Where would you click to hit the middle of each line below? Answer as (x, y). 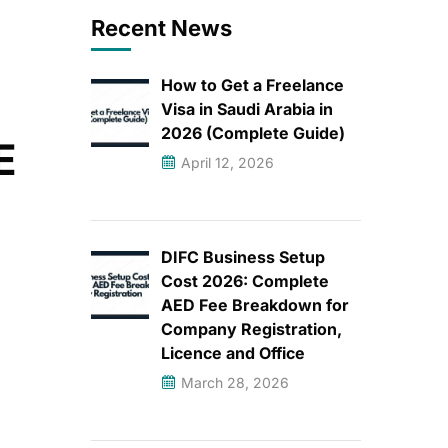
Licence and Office (233, 353)
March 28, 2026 (235, 382)
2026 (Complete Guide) (253, 133)
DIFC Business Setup (243, 257)
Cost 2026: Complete (245, 281)
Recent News (161, 28)
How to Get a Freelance (252, 85)
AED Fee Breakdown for (255, 305)
